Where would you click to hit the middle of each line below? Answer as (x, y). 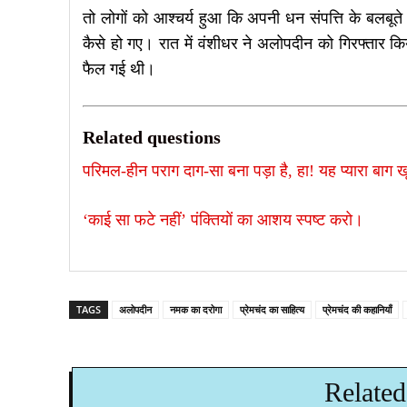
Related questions (152, 137)
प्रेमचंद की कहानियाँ (357, 309)
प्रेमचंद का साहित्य (272, 309)
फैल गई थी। (119, 69)
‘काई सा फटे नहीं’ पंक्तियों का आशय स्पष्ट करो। (223, 219)
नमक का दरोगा (196, 309)
